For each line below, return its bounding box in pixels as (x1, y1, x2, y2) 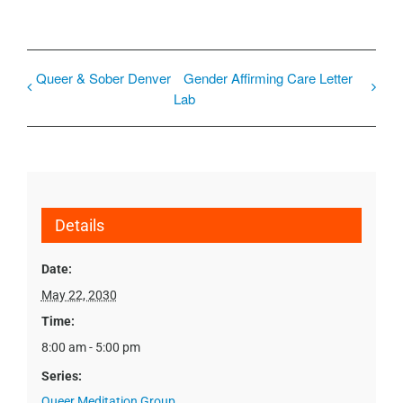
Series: (40, 368, 82, 383)
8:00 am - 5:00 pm (40, 339, 140, 354)
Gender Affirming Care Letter (183, 68, 353, 88)
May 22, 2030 (40, 287, 117, 302)
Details (54, 215, 104, 235)
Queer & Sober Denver (36, 68, 171, 88)
